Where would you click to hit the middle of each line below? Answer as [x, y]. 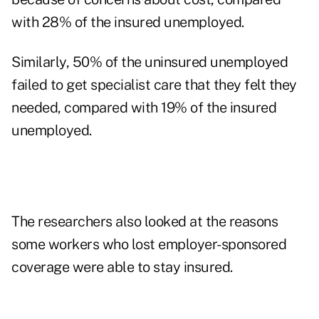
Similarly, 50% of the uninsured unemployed [150, 62]
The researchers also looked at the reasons [145, 222]
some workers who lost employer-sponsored [149, 245]
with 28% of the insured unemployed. [128, 22]
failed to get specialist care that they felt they [154, 85]
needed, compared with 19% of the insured [144, 108]
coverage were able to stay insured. [122, 267]
